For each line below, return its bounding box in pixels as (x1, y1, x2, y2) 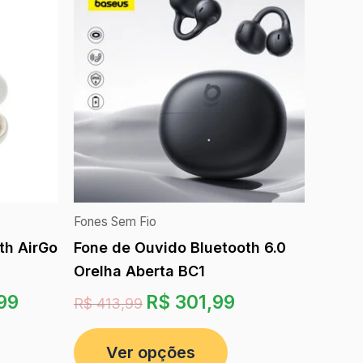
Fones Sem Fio (74, 214, 156, 229)
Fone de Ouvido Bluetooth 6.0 (74, 238, 286, 256)
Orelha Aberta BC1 (74, 262, 205, 280)
